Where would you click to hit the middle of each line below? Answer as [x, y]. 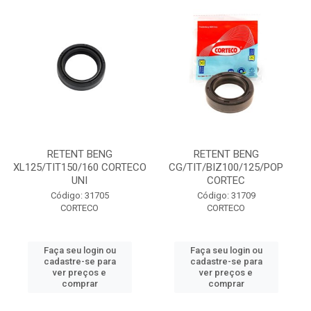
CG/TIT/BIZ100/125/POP [226, 167]
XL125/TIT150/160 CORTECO [79, 167]
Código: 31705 [79, 195]
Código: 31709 [226, 195]
